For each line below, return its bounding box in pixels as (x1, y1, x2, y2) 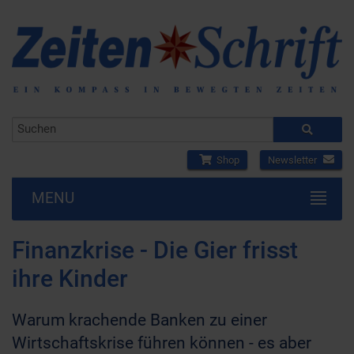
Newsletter (268, 154, 319, 166)
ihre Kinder (12, 265, 128, 292)
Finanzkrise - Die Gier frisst (12, 236, 298, 264)
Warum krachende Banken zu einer (12, 311, 267, 330)
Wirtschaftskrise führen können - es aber (12, 333, 311, 352)
